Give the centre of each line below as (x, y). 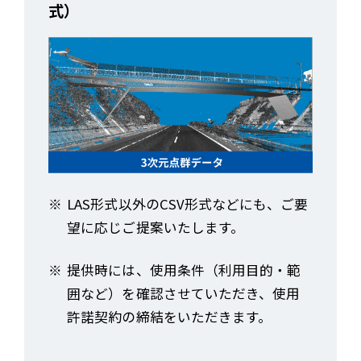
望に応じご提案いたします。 (156, 228)
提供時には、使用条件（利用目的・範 (184, 270)
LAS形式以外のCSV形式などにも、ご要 (187, 204)
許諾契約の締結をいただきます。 (170, 317)
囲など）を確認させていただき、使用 (184, 294)
